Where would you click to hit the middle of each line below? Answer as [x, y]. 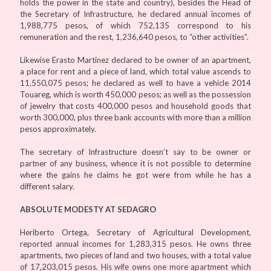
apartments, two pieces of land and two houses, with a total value [135, 255]
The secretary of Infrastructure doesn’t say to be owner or [135, 152]
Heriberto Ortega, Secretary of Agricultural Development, [135, 232]
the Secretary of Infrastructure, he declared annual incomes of [135, 14]
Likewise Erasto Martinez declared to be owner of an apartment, [135, 60]
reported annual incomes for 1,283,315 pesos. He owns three [135, 243]
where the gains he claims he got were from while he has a [135, 175]
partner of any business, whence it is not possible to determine [135, 163]
